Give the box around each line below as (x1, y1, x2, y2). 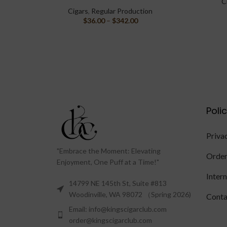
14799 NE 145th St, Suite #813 (69, 179, 167, 188)
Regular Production (91, 7, 153, 15)
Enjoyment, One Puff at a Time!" (57, 158, 159, 167)
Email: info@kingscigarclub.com (69, 205, 167, 214)
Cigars (68, 7, 88, 15)
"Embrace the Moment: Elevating (57, 146, 161, 156)
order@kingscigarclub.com (69, 216, 152, 225)
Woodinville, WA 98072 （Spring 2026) (69, 190, 191, 199)
